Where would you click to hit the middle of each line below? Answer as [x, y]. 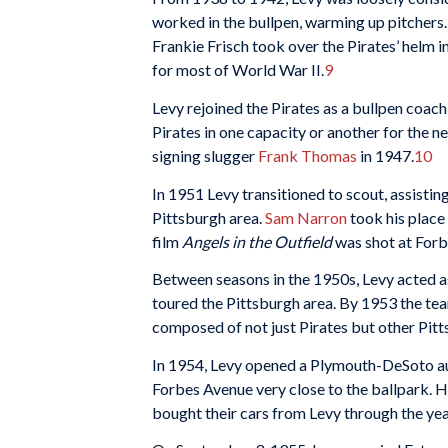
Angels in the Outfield [257, 241]
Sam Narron [307, 217]
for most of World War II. [238, 70]
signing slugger [205, 155]
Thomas [329, 155]
